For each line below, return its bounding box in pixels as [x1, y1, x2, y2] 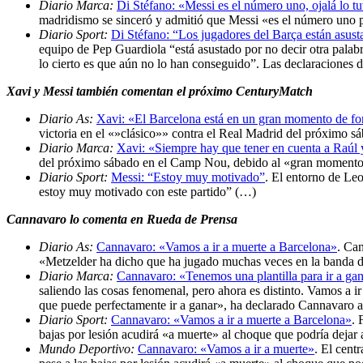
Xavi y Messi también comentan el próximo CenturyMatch [6, 83, 313, 98]
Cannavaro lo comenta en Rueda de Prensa [6, 211, 237, 226]
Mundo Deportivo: [39, 341, 138, 356]
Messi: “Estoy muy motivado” [111, 169, 265, 184]
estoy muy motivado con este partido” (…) [39, 184, 256, 199]
